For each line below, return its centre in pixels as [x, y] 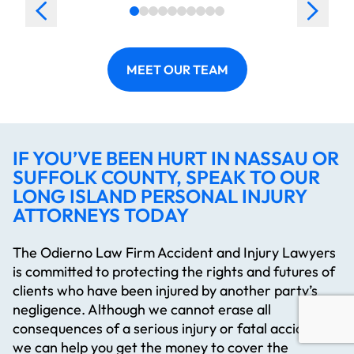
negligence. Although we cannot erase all [142, 310]
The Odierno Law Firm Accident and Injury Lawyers [174, 253]
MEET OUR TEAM [177, 70]
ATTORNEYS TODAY [101, 215]
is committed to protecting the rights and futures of [174, 272]
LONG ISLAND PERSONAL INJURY [160, 196]
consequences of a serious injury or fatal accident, [170, 329]
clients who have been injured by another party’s [165, 291]
